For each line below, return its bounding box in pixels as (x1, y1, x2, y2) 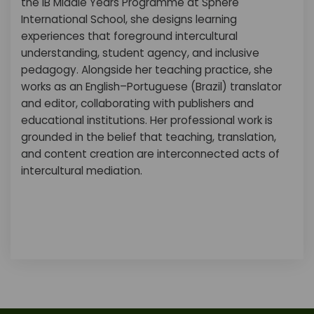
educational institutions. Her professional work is (21, 113, 273, 128)
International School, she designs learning (21, 12, 237, 27)
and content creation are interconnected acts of (21, 146, 280, 161)
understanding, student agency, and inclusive (21, 46, 259, 60)
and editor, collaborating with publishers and (21, 96, 254, 111)
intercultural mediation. (21, 163, 142, 178)
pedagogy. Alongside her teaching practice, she (21, 62, 273, 77)
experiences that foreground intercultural (21, 29, 238, 43)
